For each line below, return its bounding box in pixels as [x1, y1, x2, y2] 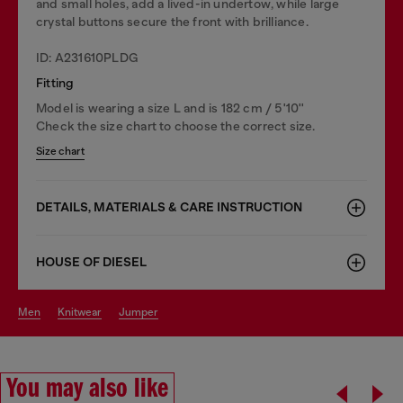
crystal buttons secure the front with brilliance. [36, 13, 309, 29]
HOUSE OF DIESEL [36, 254, 147, 270]
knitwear [65, 305, 102, 318]
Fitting [36, 75, 75, 90]
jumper [125, 305, 158, 318]
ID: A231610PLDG [36, 49, 139, 65]
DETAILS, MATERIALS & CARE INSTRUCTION [36, 199, 302, 215]
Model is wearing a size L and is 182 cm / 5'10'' [36, 100, 305, 115]
